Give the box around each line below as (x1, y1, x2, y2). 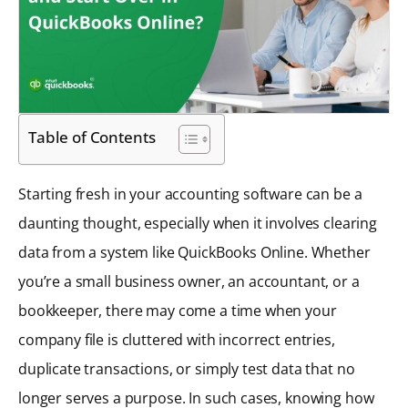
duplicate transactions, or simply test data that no (18, 358, 355, 379)
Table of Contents (28, 126, 156, 148)
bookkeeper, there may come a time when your (18, 300, 337, 321)
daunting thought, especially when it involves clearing (18, 212, 377, 233)
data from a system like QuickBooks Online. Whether (18, 241, 371, 262)
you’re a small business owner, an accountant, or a (18, 270, 360, 291)
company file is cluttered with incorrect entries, (18, 329, 335, 350)
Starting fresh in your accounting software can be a (18, 183, 362, 204)
